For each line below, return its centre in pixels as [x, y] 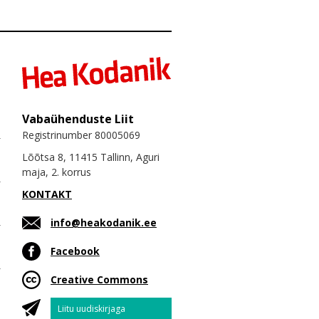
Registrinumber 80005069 [81, 135]
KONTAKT [47, 194]
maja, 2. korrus [57, 172]
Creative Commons [99, 279]
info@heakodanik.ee [104, 222]
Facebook [75, 251]
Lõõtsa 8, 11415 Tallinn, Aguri [91, 157]
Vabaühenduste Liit [78, 119]
